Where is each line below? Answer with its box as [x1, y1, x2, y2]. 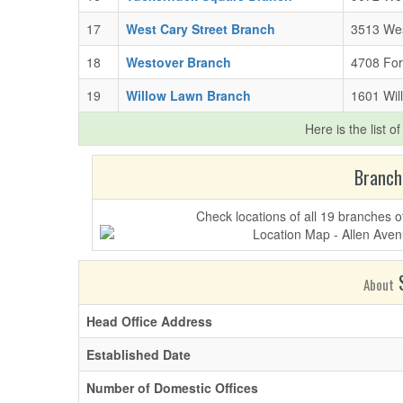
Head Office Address [86, 312, 212, 330]
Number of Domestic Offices [86, 379, 258, 397]
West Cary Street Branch [126, 20, 275, 38]
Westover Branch [126, 53, 231, 71]
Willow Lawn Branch [126, 86, 251, 104]
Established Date [86, 345, 191, 363]
